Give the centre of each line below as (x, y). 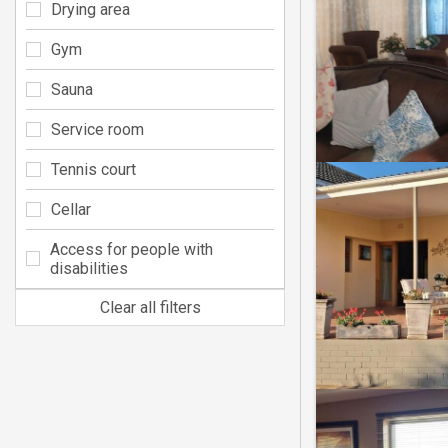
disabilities (88, 268)
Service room (97, 129)
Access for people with (131, 249)
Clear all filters (150, 307)
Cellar (71, 209)
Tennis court (93, 169)
